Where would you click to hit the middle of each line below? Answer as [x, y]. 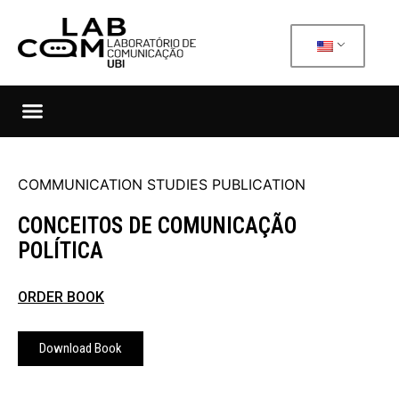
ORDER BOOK [61, 297]
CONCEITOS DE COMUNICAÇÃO [157, 226]
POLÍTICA [61, 251]
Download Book [81, 349]
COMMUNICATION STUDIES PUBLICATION [162, 185]
